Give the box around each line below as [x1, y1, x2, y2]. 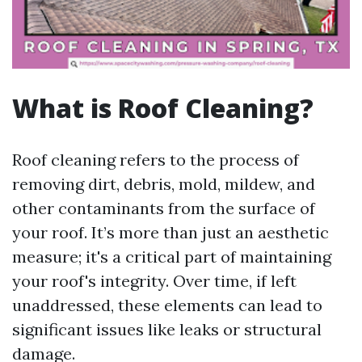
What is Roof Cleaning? [12, 90, 314, 125]
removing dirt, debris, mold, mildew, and [12, 174, 315, 194]
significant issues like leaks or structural [12, 319, 322, 339]
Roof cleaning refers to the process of [12, 149, 299, 170]
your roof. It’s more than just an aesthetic [12, 222, 329, 242]
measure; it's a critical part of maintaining [12, 246, 331, 267]
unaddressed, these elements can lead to [12, 295, 322, 315]
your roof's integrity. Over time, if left [12, 271, 297, 291]
